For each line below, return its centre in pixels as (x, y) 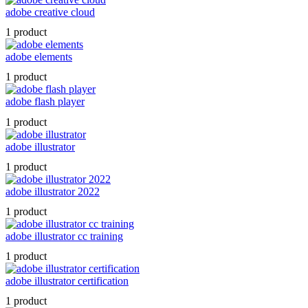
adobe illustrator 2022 (53, 191)
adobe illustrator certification (67, 281)
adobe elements (39, 57)
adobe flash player (45, 102)
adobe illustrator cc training (64, 236)
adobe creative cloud (50, 12)
